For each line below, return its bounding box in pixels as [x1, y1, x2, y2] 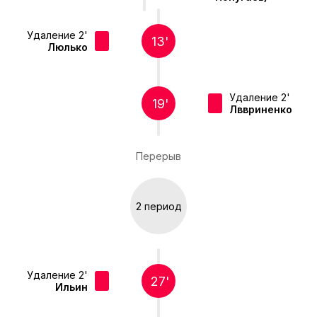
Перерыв [136, 150, 181, 163]
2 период [135, 200, 182, 212]
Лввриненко [229, 103, 292, 116]
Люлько [47, 41, 88, 54]
